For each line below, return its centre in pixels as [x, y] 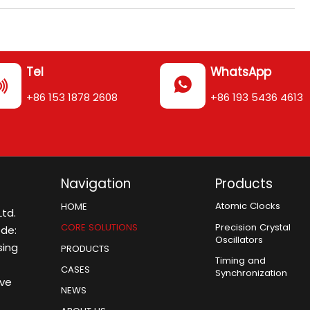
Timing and [241, 260]
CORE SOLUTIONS [99, 228]
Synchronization [252, 273]
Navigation [95, 184]
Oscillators [239, 239]
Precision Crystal [253, 227]
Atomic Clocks [248, 206]
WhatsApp [240, 72]
